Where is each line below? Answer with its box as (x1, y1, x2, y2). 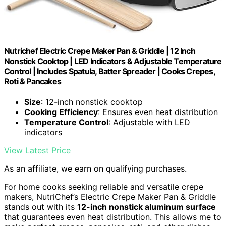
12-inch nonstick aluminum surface (77, 202, 216, 212)
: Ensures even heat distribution (98, 107, 218, 118)
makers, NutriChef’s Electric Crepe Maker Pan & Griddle (4, 192, 216, 202)
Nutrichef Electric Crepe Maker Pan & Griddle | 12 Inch (4, 46, 195, 56)
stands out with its (4, 202, 77, 212)
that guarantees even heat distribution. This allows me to (4, 212, 221, 222)
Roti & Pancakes (4, 76, 61, 87)
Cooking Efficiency (24, 107, 98, 118)
